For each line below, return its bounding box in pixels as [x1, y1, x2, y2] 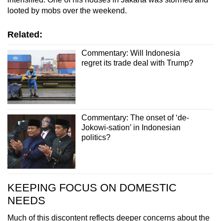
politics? [81, 133, 110, 142]
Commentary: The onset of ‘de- [81, 113, 189, 122]
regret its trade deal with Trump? [81, 58, 193, 67]
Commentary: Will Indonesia [81, 48, 180, 57]
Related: [7, 29, 42, 39]
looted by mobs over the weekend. [7, 6, 127, 15]
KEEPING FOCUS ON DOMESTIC [7, 182, 177, 194]
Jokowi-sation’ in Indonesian [81, 123, 181, 132]
